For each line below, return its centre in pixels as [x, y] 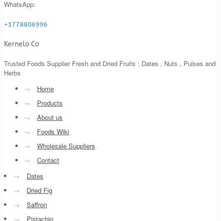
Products [50, 103]
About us [50, 117]
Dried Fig [39, 190]
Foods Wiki [53, 131]
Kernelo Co [21, 44]
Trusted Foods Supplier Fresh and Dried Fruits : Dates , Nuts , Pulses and [110, 63]
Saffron [37, 204]
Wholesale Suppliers [66, 146]
